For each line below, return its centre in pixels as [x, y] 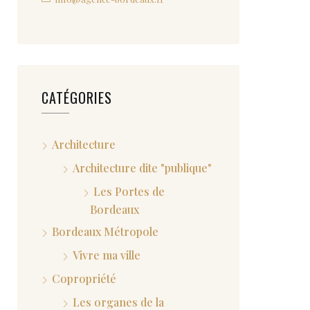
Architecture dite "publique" [142, 168]
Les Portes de [129, 191]
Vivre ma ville [107, 255]
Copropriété [84, 279]
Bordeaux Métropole [105, 231]
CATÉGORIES [77, 98]
